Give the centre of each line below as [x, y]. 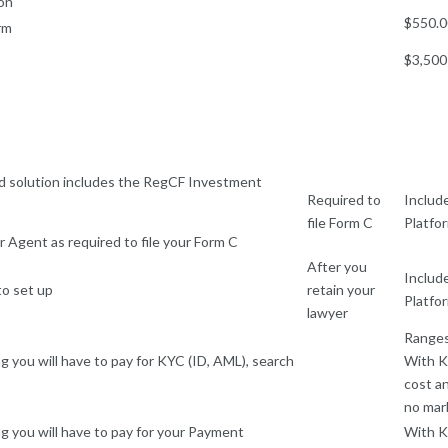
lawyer [329, 312]
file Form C [340, 222]
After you [337, 266]
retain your [341, 289]
